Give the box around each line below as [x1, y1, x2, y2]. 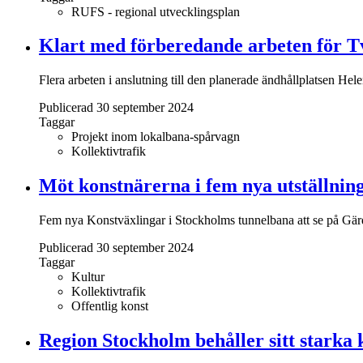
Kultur [71, 270, 105, 284]
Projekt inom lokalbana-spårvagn [71, 130, 240, 144]
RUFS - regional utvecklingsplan [71, 4, 240, 19]
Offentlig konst [71, 299, 148, 314]
